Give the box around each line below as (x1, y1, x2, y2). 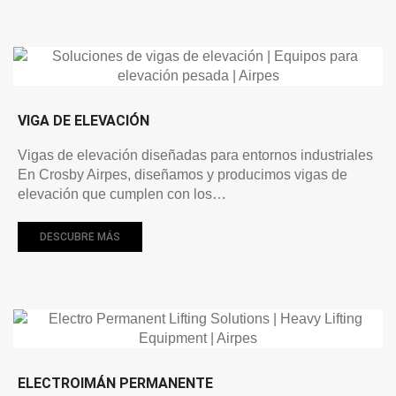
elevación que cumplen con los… (18, 186, 226, 202)
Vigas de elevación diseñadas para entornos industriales (18, 147, 373, 163)
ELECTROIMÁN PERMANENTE (18, 374, 213, 392)
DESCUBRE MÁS (40, 230, 120, 243)
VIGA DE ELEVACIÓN (18, 111, 149, 129)
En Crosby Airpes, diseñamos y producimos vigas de (18, 166, 347, 182)
